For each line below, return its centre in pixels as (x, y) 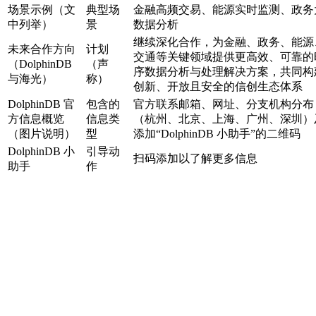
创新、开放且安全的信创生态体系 (218, 87)
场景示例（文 (42, 10)
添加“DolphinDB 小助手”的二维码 (217, 134)
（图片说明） (42, 134)
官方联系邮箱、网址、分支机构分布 (224, 104)
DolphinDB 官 (41, 104)
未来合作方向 (42, 49)
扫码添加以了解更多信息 (195, 159)
